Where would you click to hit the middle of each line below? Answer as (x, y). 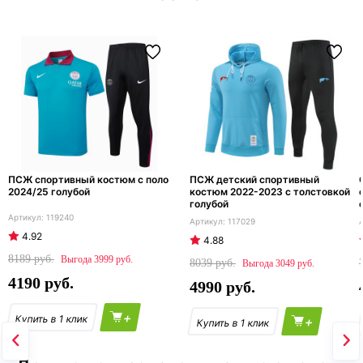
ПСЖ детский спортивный (254, 180)
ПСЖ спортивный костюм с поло (88, 180)
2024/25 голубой (49, 192)
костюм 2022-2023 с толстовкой (270, 192)
